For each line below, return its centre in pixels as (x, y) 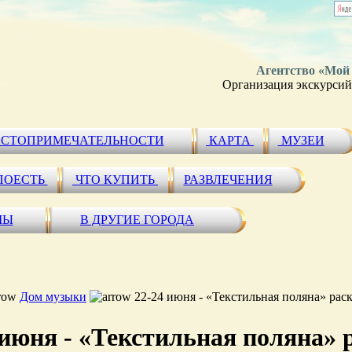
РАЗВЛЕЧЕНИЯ (228, 180)
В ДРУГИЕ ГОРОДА (137, 220)
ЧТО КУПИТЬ (115, 180)
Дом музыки (53, 297)
